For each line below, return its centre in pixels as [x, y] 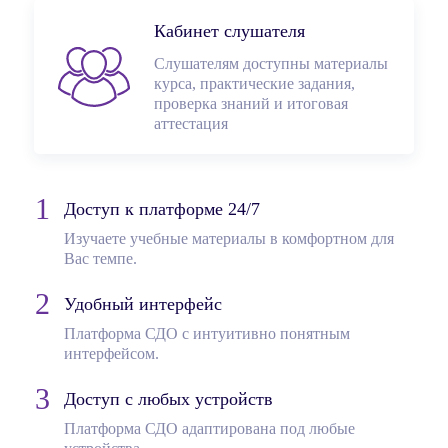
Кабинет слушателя [229, 31]
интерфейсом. [111, 353]
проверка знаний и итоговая [251, 103]
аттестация [191, 123]
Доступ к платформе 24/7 [162, 209]
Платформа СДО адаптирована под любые [209, 428]
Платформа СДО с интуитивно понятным [207, 333]
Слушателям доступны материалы [271, 63]
